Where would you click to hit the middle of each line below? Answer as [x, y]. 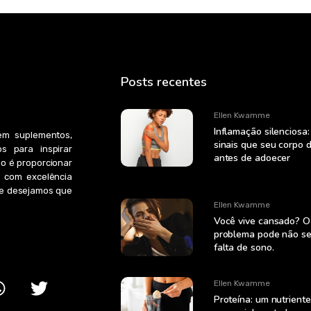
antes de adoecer [252, 158]
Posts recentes [164, 82]
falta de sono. [244, 248]
